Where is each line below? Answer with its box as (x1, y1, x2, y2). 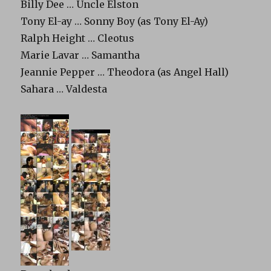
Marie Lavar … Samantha (21, 49, 140, 61)
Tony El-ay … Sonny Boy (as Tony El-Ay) (21, 15, 209, 27)
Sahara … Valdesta (21, 83, 108, 95)
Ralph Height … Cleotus (21, 32, 135, 44)
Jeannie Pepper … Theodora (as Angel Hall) (21, 66, 229, 78)
